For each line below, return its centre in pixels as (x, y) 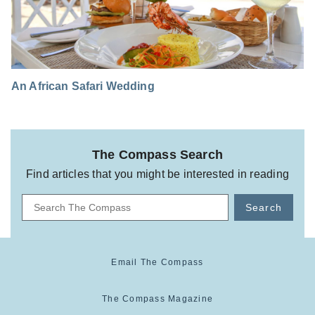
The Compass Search (157, 155)
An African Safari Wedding (83, 86)
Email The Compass (157, 263)
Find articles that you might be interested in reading (157, 174)
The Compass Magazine (157, 299)
